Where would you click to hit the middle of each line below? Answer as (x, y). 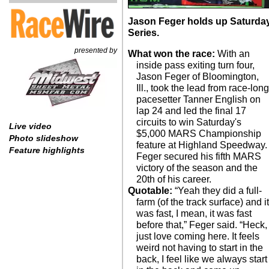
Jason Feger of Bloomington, (198, 77)
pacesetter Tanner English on (199, 99)
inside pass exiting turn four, (196, 65)
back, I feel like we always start (202, 259)
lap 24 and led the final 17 (192, 111)
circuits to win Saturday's (189, 122)
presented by (96, 50)
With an (232, 54)
